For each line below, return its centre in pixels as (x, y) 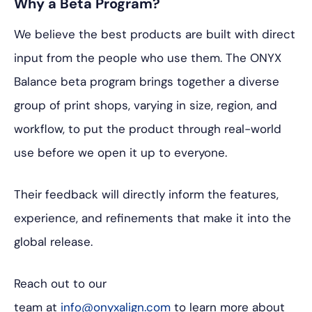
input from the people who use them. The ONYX (148, 58)
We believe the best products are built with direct (155, 34)
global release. (53, 242)
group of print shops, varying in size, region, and (146, 106)
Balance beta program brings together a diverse (147, 82)
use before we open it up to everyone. (120, 153)
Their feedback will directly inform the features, (146, 195)
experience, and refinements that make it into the (153, 218)
